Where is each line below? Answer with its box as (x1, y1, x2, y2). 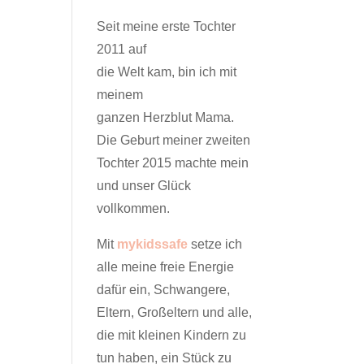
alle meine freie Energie (97, 260, 235, 274)
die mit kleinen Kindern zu (97, 328, 247, 342)
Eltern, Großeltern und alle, (97, 305, 253, 319)
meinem (97, 88, 144, 102)
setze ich (188, 237, 243, 251)
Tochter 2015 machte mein (97, 156, 249, 170)
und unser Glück (97, 179, 192, 193)
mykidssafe (117, 237, 188, 251)
